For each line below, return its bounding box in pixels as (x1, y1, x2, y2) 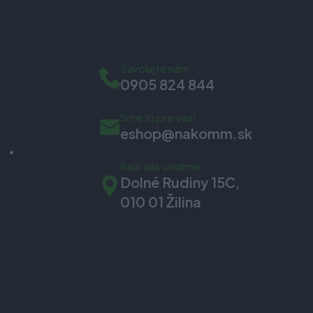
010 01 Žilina (120, 192, 201, 210)
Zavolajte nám (120, 61, 189, 75)
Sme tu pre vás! (120, 110, 196, 124)
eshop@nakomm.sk (120, 124, 252, 142)
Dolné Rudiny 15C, (120, 173, 240, 191)
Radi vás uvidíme (120, 159, 201, 173)
